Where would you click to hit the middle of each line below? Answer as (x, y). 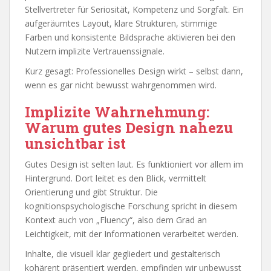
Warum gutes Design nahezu (129, 127)
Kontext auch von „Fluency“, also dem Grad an (116, 220)
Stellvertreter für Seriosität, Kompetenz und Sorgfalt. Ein (134, 9)
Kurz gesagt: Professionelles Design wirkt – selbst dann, (134, 71)
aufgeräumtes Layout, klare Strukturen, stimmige (121, 23)
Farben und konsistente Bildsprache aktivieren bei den (130, 37)
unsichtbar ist (75, 143)
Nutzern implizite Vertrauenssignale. (95, 51)
